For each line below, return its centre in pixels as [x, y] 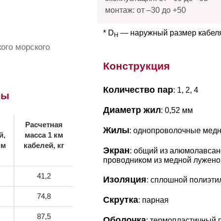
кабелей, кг [44, 146]
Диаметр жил [132, 110]
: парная [153, 200]
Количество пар [138, 90]
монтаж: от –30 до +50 [145, 10]
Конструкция [136, 66]
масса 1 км [44, 135]
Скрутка [120, 200]
